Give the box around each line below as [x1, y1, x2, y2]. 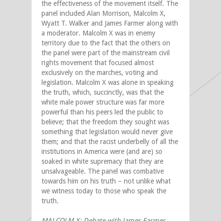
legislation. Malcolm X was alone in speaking [41, 78, 174, 87]
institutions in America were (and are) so [41, 147, 162, 156]
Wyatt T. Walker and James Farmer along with [41, 19, 178, 28]
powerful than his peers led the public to [41, 108, 163, 116]
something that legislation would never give [41, 128, 173, 136]
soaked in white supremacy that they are [41, 157, 163, 166]
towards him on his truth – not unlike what [41, 177, 171, 185]
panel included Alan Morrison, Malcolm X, [41, 9, 166, 18]
